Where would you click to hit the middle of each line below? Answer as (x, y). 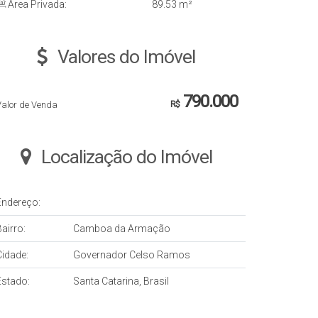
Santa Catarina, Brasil (121, 281)
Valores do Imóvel (126, 57)
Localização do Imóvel (126, 157)
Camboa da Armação (122, 229)
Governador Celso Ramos (132, 255)
